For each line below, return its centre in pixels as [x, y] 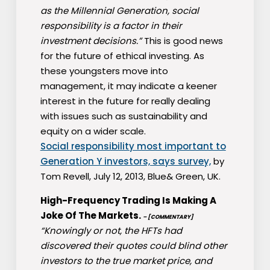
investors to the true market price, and [126, 261]
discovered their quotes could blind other [133, 246]
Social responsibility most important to [133, 146]
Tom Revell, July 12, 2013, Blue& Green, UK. [130, 177]
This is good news [183, 41]
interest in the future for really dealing [125, 101]
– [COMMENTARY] [168, 217]
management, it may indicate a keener [128, 86]
